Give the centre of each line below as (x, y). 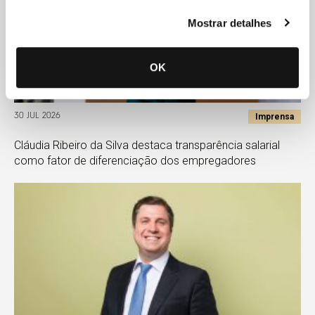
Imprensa (275, 116)
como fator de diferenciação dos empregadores (135, 160)
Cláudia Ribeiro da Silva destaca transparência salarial (147, 145)
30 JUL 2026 (37, 116)
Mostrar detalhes (230, 22)
